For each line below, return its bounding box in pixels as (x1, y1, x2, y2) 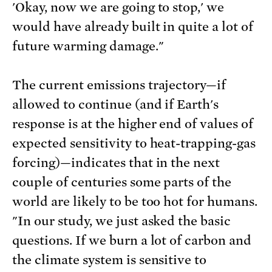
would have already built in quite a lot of (12, 19, 254, 35)
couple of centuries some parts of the (12, 175, 232, 190)
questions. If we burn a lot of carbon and (12, 233, 252, 248)
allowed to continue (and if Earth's (12, 97, 219, 112)
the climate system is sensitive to (12, 253, 207, 268)
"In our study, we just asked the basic (12, 214, 231, 229)
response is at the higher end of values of (12, 117, 254, 132)
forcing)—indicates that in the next (12, 155, 220, 171)
